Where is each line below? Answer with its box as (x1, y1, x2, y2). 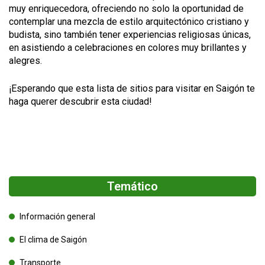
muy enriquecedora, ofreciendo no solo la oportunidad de (9, 2, 244, 14)
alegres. (9, 54, 42, 66)
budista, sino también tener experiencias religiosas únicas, (9, 28, 251, 40)
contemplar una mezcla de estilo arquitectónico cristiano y (9, 15, 249, 27)
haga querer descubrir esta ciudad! (9, 95, 152, 107)
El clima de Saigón (20, 234, 87, 244)
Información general (20, 211, 95, 221)
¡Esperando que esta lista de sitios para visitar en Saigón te (9, 82, 255, 94)
